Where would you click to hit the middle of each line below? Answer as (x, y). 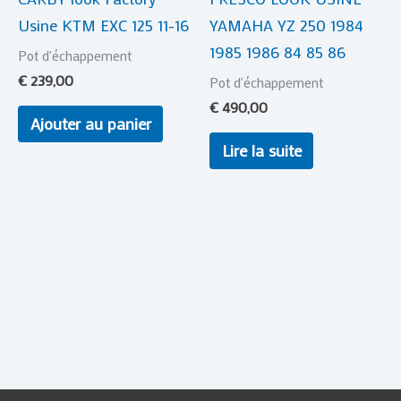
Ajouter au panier (90, 123)
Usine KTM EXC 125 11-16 (103, 25)
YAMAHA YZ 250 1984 (286, 25)
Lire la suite (261, 150)
